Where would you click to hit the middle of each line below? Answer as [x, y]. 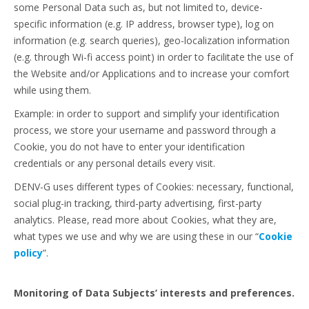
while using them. [52, 90]
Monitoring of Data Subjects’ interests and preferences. [154, 293]
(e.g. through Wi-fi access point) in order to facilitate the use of [153, 57]
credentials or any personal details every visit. [114, 163]
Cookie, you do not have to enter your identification [129, 147]
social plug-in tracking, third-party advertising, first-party [138, 203]
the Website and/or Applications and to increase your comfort [152, 73]
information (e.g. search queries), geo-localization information [152, 40]
